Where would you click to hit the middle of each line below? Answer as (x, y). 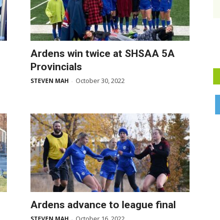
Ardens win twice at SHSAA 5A (103, 54)
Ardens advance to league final (103, 205)
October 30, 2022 (100, 81)
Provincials (56, 67)
